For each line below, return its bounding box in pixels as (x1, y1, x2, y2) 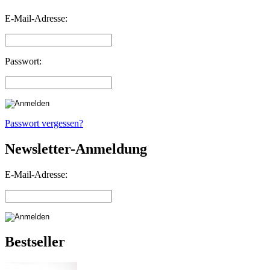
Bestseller (5, 234, 65, 250)
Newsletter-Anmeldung (5, 141, 147, 157)
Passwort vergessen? (5, 118, 83, 129)
